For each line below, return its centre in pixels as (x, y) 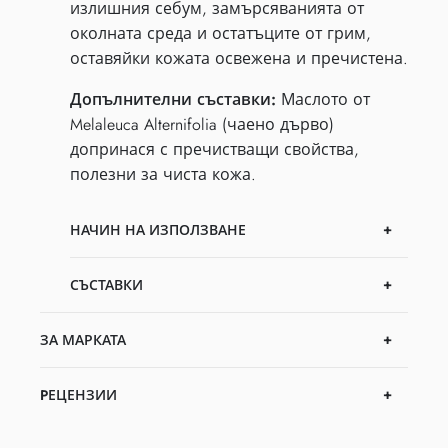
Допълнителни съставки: (173, 100)
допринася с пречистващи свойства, (214, 150)
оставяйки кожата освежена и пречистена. (239, 59)
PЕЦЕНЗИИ (78, 395)
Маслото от (323, 100)
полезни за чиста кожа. (163, 175)
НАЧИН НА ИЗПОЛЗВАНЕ (158, 230)
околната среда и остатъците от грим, (220, 34)
